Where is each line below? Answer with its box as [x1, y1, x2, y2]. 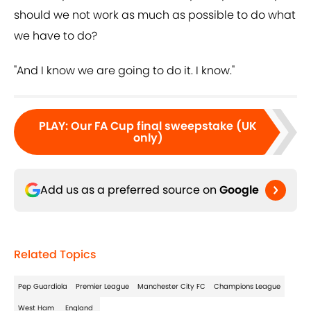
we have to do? [14, 28, 97, 44]
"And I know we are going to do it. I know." [14, 62, 235, 79]
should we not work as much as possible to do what [14, 7, 296, 24]
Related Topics [14, 246, 96, 263]
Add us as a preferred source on [40, 182, 219, 199]
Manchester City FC [137, 281, 205, 292]
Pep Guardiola [18, 281, 67, 292]
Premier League [76, 281, 129, 292]
